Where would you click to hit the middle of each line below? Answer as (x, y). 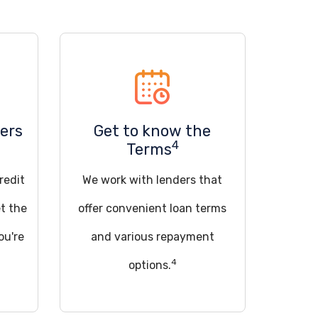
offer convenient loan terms (153, 208)
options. (149, 265)
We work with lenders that (153, 180)
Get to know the (153, 131)
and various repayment (152, 237)
